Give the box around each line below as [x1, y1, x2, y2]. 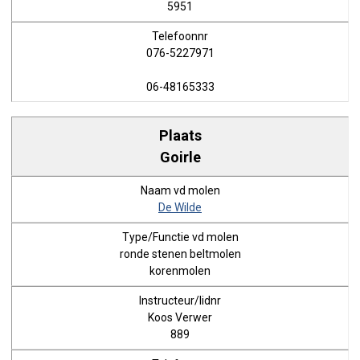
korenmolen [149, 264, 211, 277]
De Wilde [158, 201, 202, 214]
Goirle [159, 148, 201, 166]
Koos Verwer [148, 311, 212, 324]
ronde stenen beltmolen [119, 247, 241, 260]
